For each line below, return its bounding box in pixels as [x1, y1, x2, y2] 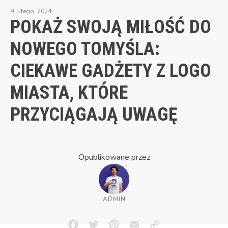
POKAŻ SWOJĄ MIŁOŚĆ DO [10, 16, 211, 38]
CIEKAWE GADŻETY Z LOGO [10, 60, 211, 81]
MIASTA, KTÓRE [10, 81, 128, 103]
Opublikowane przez [78, 151, 150, 163]
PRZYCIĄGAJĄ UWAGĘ [10, 103, 178, 125]
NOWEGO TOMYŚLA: [10, 38, 160, 60]
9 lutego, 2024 [10, 7, 51, 15]
